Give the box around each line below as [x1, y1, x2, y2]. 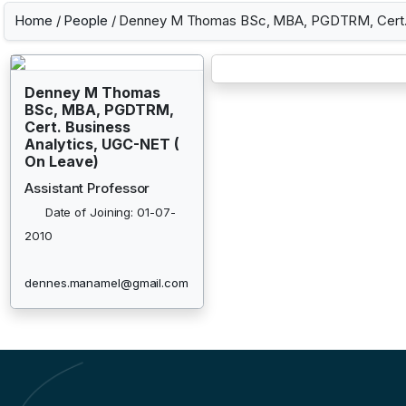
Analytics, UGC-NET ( [24, 134, 180, 153]
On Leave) [24, 151, 100, 170]
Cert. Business [24, 117, 131, 136]
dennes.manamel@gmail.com [24, 275, 188, 291]
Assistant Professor [24, 179, 150, 198]
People [63, 12, 108, 30]
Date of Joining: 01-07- [44, 205, 176, 220]
